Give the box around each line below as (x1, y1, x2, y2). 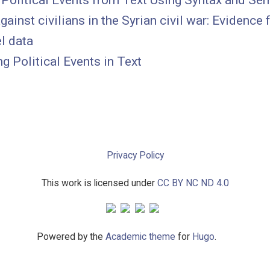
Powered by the (37, 231, 105, 243)
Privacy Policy (106, 149, 164, 162)
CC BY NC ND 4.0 (157, 177, 229, 189)
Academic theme (105, 231, 175, 243)
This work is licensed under (41, 177, 157, 189)
